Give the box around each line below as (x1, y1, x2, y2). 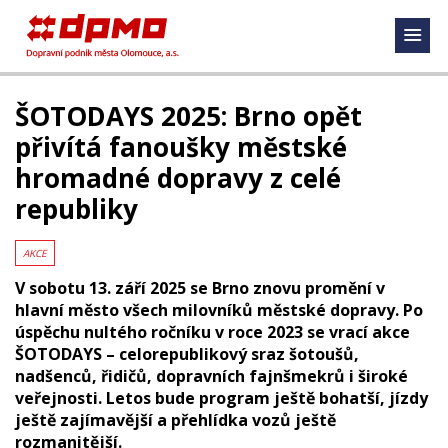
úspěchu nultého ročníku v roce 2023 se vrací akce (15, 321, 410, 343)
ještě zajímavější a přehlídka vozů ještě (15, 409, 336, 431)
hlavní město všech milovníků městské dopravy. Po (15, 299, 423, 321)
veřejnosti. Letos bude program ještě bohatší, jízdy (15, 387, 428, 409)
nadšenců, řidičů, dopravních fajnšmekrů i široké (15, 365, 408, 387)
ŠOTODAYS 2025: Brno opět (15, 98, 362, 134)
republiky (15, 191, 138, 227)
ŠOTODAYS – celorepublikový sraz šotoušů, (15, 343, 359, 365)
